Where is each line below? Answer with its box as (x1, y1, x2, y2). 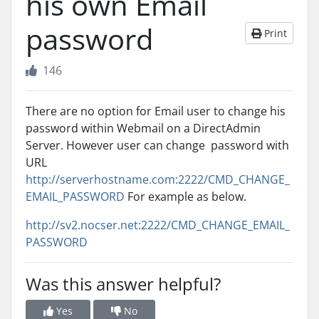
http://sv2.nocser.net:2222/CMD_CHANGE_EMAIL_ (26, 217, 290, 233)
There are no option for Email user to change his (26, 103, 286, 119)
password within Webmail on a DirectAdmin (26, 120, 261, 136)
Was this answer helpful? (26, 272, 221, 296)
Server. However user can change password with (26, 137, 289, 153)
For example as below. (125, 189, 246, 204)
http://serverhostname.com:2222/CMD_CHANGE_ (26, 172, 290, 187)
